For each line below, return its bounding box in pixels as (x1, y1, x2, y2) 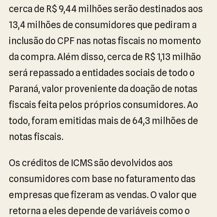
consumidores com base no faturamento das (9, 173, 196, 184)
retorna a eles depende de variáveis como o (9, 205, 190, 216)
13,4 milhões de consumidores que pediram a (9, 19, 197, 30)
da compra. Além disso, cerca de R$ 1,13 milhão (9, 51, 201, 62)
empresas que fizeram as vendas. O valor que (9, 189, 197, 200)
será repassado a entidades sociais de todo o (9, 67, 195, 78)
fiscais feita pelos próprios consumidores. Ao (9, 99, 198, 110)
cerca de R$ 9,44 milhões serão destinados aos (9, 3, 203, 14)
